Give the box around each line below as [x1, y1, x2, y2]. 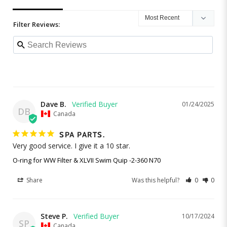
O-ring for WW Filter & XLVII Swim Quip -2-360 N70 [13, 156, 161, 165]
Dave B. [41, 99, 66, 109]
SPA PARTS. [59, 130, 105, 140]
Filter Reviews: [13, 20, 60, 29]
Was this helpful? [132, 176, 181, 185]
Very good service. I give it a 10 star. [13, 141, 130, 151]
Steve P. [41, 211, 68, 221]
